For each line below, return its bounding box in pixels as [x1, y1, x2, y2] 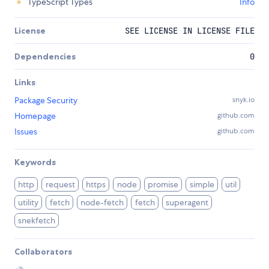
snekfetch [18, 215, 56, 226]
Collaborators [14, 246, 72, 258]
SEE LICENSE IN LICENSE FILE [125, 25, 255, 37]
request [45, 179, 75, 190]
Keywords [14, 157, 56, 168]
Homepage [14, 110, 56, 122]
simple [189, 179, 214, 190]
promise [148, 179, 179, 190]
